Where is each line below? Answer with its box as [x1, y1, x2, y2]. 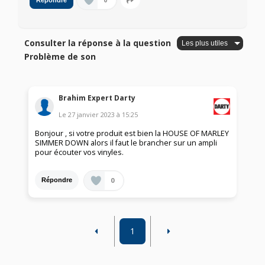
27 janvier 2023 [68, 109, 115, 119]
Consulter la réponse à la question [24, 37, 172, 49]
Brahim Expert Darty [59, 92, 136, 103]
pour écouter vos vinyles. [35, 147, 124, 157]
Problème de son [24, 51, 96, 63]
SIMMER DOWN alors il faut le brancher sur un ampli [35, 137, 218, 148]
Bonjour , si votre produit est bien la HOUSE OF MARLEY [35, 128, 230, 138]
